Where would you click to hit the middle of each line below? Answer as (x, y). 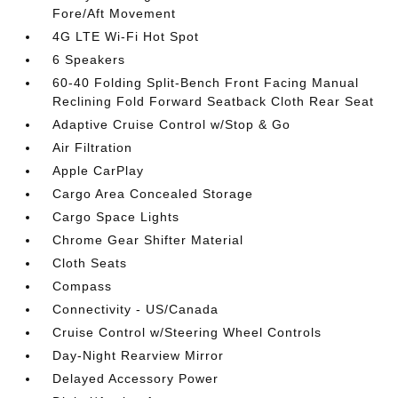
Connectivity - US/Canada (136, 309)
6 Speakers (89, 60)
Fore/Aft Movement (115, 13)
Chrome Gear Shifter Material (148, 240)
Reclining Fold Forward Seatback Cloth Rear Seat (214, 101)
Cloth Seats (90, 263)
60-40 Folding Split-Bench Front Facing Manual (206, 83)
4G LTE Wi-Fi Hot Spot (126, 36)
